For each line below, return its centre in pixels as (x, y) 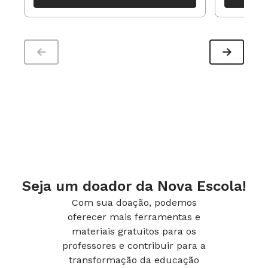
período (49, 7)
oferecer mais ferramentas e (134, 217)
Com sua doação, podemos (134, 202)
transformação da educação (134, 260)
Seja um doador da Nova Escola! (134, 186)
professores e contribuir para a (134, 246)
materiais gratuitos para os (134, 231)
